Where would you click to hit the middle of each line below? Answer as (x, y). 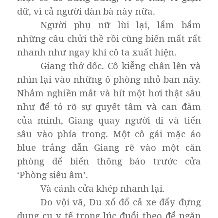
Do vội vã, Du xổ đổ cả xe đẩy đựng (121, 201)
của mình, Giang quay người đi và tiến (109, 120)
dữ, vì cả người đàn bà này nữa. (86, 11)
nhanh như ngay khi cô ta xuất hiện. (97, 52)
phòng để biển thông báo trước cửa (109, 161)
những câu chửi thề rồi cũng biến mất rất (109, 38)
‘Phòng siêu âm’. (53, 174)
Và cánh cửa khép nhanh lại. (103, 188)
